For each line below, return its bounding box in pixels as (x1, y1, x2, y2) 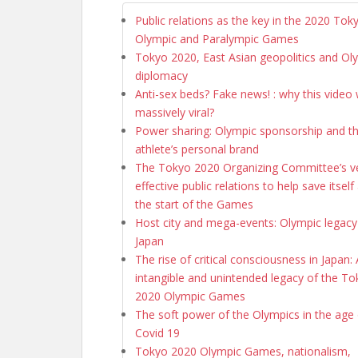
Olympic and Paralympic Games (135, 30, 299, 46)
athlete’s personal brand (135, 141, 259, 157)
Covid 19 (135, 324, 180, 340)
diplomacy (135, 67, 188, 83)
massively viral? (135, 104, 214, 120)
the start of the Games (135, 196, 253, 212)
